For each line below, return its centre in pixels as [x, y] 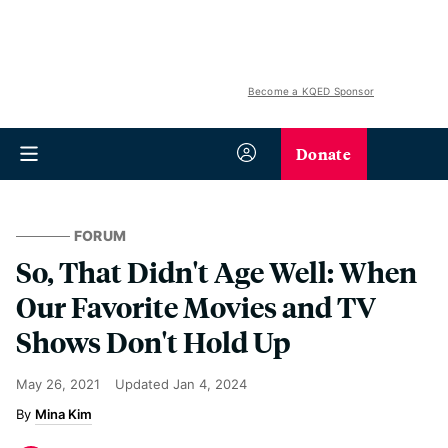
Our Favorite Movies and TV [196, 306]
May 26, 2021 [58, 384]
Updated [144, 384]
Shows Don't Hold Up [153, 341]
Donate [323, 153]
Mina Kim [63, 414]
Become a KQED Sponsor [310, 91]
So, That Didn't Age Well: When [216, 271]
